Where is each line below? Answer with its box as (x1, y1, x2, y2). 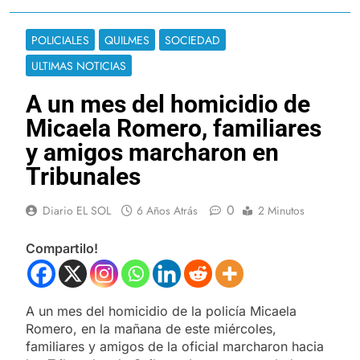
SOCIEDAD (165, 31, 220, 48)
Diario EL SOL (43, 202, 111, 219)
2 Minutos (258, 202, 305, 219)
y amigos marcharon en (26, 137, 279, 166)
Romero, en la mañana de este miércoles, (26, 320, 276, 337)
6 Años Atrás (137, 202, 198, 219)
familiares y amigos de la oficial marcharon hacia (26, 337, 324, 354)
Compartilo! (26, 239, 98, 256)
